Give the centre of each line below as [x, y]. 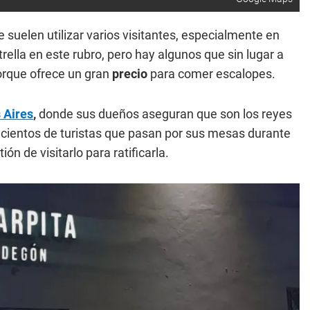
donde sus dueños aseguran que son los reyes [164, 113]
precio [130, 73]
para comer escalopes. [211, 73]
